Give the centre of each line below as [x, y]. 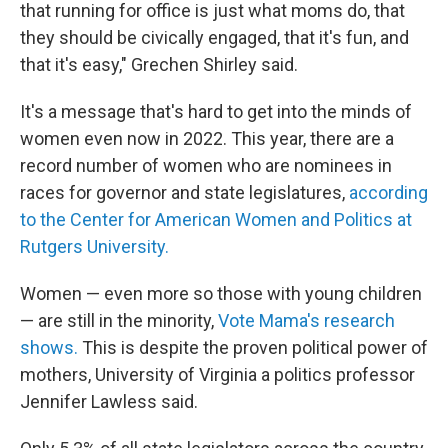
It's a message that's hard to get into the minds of [216, 111]
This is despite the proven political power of [255, 347]
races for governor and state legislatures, [184, 192]
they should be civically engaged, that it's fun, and [214, 37]
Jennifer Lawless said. [109, 401]
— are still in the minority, [119, 320]
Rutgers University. [94, 246]
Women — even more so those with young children [221, 293]
